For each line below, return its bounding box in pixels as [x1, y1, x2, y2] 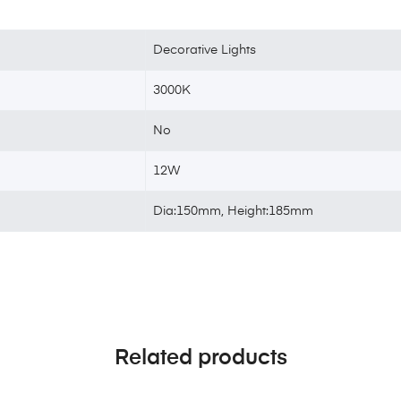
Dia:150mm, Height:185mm [153, 205, 314, 218]
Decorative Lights [153, 44, 257, 57]
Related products [114, 347, 287, 370]
